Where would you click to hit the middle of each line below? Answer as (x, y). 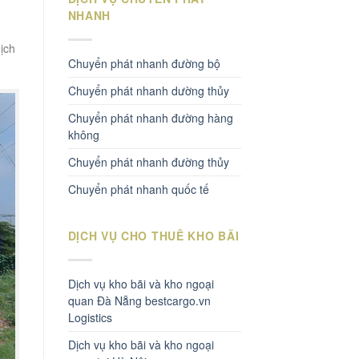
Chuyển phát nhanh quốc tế (138, 189)
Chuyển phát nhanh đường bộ (144, 63)
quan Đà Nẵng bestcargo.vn (139, 300)
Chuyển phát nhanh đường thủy (148, 161)
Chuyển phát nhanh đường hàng (150, 117)
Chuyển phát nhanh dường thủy (148, 90)
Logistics (90, 317)
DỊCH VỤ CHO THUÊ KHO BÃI (153, 235)
